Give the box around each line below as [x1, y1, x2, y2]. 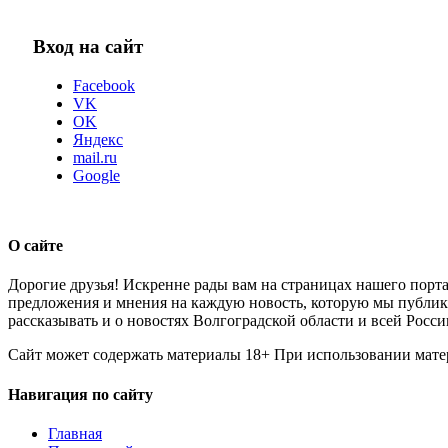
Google [73, 166, 120, 184]
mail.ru [73, 148, 117, 166]
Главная [48, 424, 102, 442]
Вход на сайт [33, 36, 143, 58]
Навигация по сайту [8, 385, 153, 403]
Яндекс [73, 130, 123, 148]
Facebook [73, 76, 135, 94]
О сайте [8, 237, 63, 254]
